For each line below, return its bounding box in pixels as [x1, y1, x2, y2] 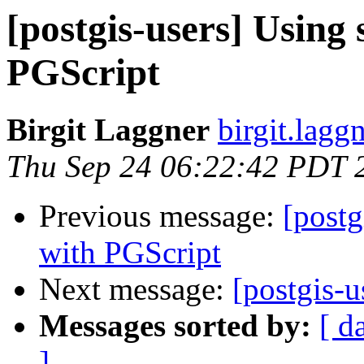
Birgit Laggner [6, 112, 210, 148]
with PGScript [39, 235, 221, 271]
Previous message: [39, 198, 283, 234]
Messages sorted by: [39, 308, 311, 344]
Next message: [39, 271, 232, 307]
